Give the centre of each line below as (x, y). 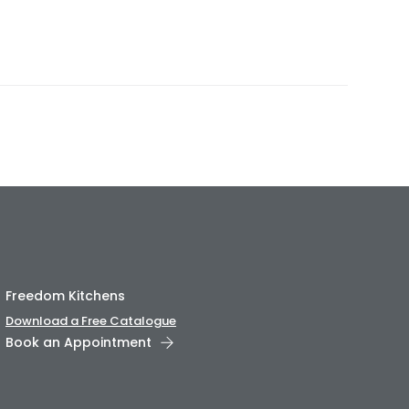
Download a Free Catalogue (90, 321)
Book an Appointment (78, 342)
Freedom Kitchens (65, 296)
